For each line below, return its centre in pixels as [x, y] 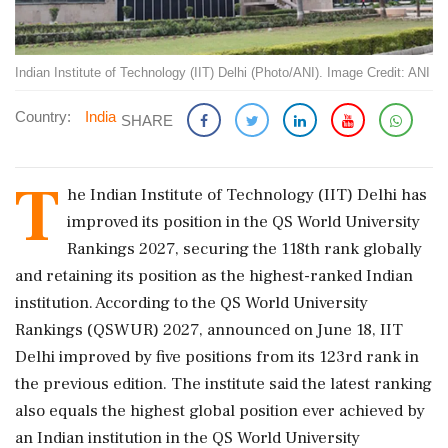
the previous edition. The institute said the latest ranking [223, 383]
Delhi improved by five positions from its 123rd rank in [217, 356]
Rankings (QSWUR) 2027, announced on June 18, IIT [209, 329]
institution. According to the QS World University [191, 302]
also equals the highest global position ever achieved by [220, 410]
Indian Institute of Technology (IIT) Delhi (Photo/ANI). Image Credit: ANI [222, 72]
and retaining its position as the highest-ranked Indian [214, 275]
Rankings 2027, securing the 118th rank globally [244, 248]
